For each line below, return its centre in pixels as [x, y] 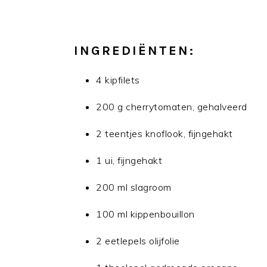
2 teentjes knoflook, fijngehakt [164, 133]
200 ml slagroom [134, 187]
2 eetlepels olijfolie [138, 241]
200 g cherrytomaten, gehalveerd [172, 107]
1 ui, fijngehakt [129, 160]
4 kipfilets [118, 80]
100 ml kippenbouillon [145, 214]
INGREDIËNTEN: [134, 51]
